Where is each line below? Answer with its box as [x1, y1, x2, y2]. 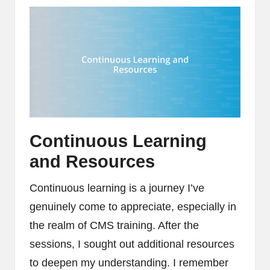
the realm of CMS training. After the [30, 219, 199, 231]
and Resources [30, 151, 155, 171]
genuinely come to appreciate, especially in [30, 200, 236, 213]
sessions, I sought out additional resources [30, 237, 234, 250]
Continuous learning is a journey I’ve [30, 181, 204, 194]
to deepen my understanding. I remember [30, 256, 228, 269]
